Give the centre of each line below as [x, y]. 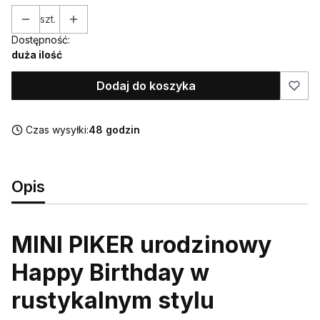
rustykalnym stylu [113, 300]
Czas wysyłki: [57, 129]
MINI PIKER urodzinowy [141, 244]
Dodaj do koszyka [146, 85]
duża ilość [37, 54]
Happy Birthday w [110, 272]
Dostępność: [41, 39]
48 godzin [114, 129]
